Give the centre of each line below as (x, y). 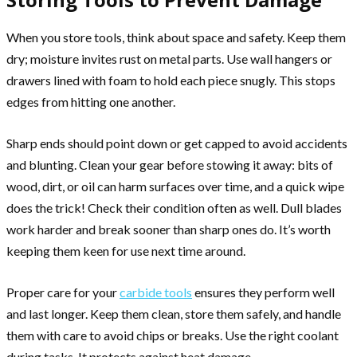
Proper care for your (63, 292)
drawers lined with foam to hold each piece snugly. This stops (171, 80)
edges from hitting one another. (91, 102)
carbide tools (156, 292)
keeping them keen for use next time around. (126, 251)
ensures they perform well (263, 292)
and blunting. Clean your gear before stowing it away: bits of (170, 165)
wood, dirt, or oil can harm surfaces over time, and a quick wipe (175, 186)
